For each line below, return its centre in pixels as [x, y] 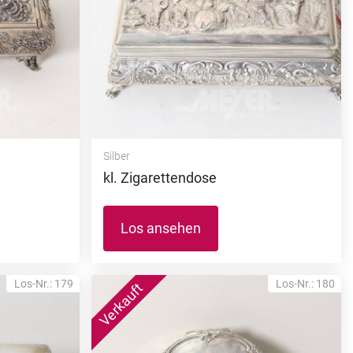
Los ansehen [160, 228]
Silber [116, 156]
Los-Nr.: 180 [305, 283]
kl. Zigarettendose [160, 177]
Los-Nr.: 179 [43, 283]
